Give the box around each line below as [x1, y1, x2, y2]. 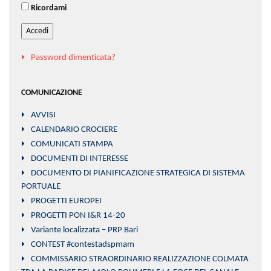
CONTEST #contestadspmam [31, 240, 134, 250]
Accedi [26, 27, 48, 36]
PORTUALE [21, 182, 60, 192]
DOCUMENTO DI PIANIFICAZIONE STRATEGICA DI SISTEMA [31, 169, 245, 178]
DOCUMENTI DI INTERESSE [31, 154, 128, 164]
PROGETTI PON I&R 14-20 [31, 211, 125, 221]
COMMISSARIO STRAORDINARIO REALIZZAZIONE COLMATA [31, 255, 249, 264]
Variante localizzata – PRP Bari [31, 226, 138, 235]
